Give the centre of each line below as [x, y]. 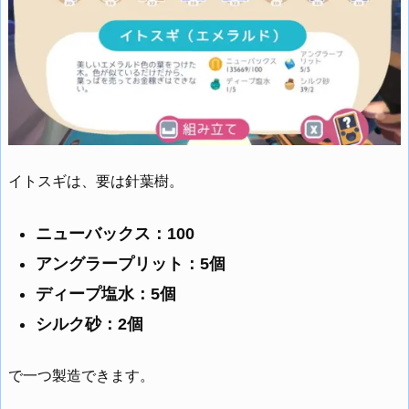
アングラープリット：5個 [131, 263]
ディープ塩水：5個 [106, 294]
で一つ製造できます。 [81, 375]
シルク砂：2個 [89, 324]
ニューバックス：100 [115, 233]
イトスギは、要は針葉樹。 [96, 182]
